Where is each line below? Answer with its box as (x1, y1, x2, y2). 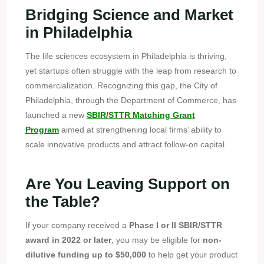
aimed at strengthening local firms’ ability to (58, 125, 222, 135)
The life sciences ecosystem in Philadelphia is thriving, (25, 51, 227, 61)
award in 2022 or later (25, 235, 111, 245)
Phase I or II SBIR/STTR (128, 220, 222, 230)
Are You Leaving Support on (25, 175, 230, 192)
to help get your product (146, 249, 237, 259)
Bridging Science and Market (25, 6, 233, 24)
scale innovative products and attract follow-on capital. (25, 140, 227, 150)
